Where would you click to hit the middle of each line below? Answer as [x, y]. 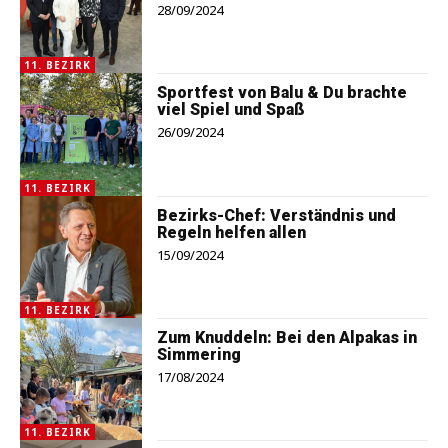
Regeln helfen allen [232, 232]
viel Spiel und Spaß [231, 110]
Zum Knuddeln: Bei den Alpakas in [287, 337]
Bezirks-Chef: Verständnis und [277, 215]
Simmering [199, 354]
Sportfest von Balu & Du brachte [282, 93]
